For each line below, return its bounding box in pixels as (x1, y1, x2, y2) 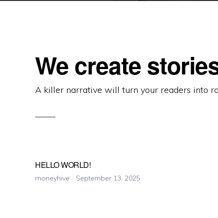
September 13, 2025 (76, 173, 140, 182)
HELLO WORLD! (35, 159, 91, 170)
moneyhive (35, 173, 70, 182)
